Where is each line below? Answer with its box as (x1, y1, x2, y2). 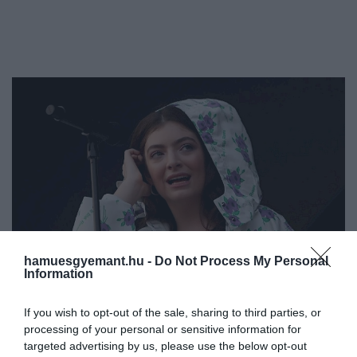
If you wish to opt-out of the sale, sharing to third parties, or (24, 306, 321, 320)
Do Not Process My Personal (155, 254, 328, 269)
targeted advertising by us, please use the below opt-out (24, 339, 307, 353)
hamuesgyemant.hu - (24, 254, 155, 269)
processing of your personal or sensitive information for (24, 323, 301, 336)
